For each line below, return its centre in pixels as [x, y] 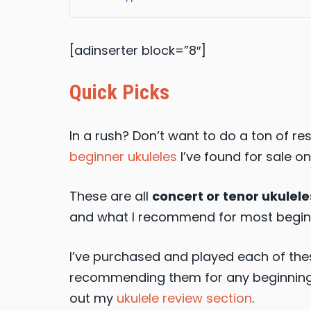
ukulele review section [184, 299]
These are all [111, 196]
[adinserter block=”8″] [138, 51]
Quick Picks [119, 92]
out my [93, 299]
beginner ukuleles [123, 157]
